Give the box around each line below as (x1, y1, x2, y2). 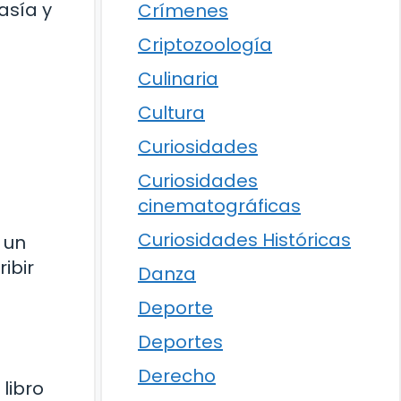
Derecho (138, 363, 216, 388)
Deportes (138, 329, 223, 354)
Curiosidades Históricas (138, 227, 351, 252)
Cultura (138, 100, 205, 125)
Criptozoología (138, 32, 272, 57)
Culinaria (138, 66, 218, 91)
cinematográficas (138, 193, 301, 218)
